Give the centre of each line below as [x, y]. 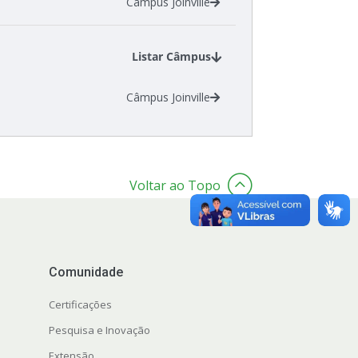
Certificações [80, 305]
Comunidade [86, 272]
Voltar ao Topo [175, 186]
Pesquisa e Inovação [99, 330]
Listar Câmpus [171, 57]
